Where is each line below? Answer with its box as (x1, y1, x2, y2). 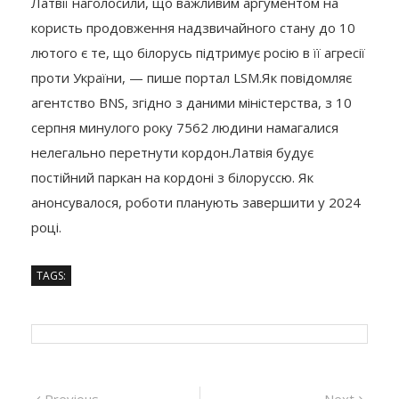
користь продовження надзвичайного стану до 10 (31, 18, 355, 37)
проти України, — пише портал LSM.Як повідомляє (31, 68, 352, 86)
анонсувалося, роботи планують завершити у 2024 (31, 192, 361, 211)
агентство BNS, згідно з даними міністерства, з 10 (31, 93, 352, 111)
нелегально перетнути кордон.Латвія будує (31, 142, 313, 161)
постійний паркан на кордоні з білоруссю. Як (31, 167, 313, 186)
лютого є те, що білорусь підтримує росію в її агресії (31, 43, 365, 61)
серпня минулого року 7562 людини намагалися (31, 118, 338, 136)
